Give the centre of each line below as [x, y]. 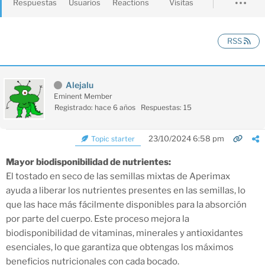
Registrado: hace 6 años [95, 107]
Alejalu [80, 85]
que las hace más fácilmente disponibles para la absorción [126, 204]
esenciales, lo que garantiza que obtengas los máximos [120, 247]
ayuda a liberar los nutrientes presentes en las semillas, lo [126, 190]
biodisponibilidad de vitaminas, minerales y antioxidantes [125, 233]
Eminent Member [83, 96]
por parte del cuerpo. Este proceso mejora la [98, 219]
